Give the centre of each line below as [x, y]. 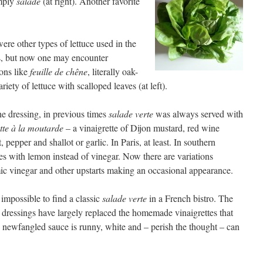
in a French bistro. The [190, 198]
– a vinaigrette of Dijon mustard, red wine [141, 128]
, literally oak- [113, 71]
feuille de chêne [59, 71]
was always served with [198, 114]
